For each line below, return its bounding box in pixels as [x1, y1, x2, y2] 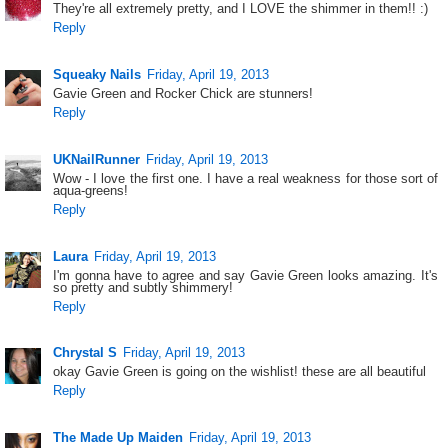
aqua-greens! [53, 182, 129, 198]
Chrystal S [53, 345, 118, 361]
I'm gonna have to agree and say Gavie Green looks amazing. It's [53, 267, 438, 283]
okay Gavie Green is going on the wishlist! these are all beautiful [53, 364, 427, 380]
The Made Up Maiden [53, 430, 184, 446]
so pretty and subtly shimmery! [53, 279, 234, 295]
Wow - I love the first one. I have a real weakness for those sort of [53, 170, 438, 186]
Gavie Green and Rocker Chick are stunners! [53, 86, 314, 102]
